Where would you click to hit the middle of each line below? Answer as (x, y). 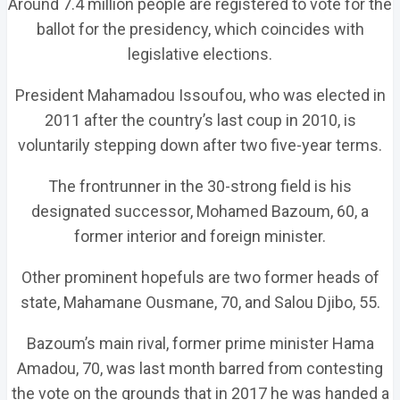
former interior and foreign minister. (200, 236)
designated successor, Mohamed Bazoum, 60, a (200, 211)
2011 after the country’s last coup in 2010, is (200, 120)
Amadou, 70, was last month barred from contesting (200, 368)
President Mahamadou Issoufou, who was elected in (200, 95)
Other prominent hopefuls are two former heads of (200, 277)
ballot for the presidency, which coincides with (200, 29)
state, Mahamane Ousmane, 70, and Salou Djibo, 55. (200, 302)
